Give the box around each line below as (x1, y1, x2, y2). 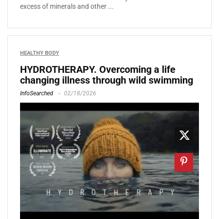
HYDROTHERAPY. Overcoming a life (20, 64, 175, 76)
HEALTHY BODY (20, 50, 59, 57)
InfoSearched (20, 90, 53, 97)
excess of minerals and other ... (20, 2, 114, 11)
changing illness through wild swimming (20, 74, 193, 87)
